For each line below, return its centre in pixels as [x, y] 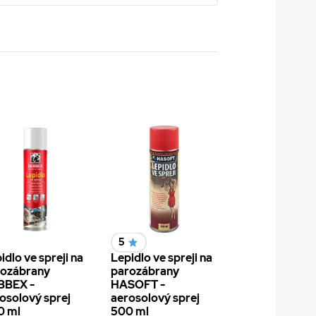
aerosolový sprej [155, 298]
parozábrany [145, 272]
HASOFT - [138, 285]
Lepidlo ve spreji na [161, 258]
